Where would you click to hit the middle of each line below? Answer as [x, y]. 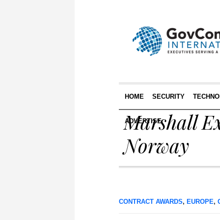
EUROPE [200, 202]
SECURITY [168, 96]
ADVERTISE [143, 121]
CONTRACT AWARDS [151, 202]
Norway [156, 145]
